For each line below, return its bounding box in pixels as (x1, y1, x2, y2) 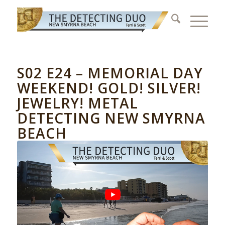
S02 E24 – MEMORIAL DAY (17, 63, 203, 82)
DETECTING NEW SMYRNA (17, 108, 205, 128)
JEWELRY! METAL (17, 93, 138, 113)
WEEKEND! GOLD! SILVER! (17, 78, 201, 97)
